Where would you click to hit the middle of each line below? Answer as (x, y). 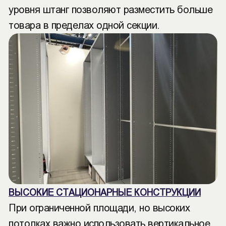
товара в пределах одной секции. (84, 25)
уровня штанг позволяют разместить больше (110, 10)
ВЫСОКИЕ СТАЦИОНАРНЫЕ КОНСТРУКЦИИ (105, 193)
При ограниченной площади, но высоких (99, 208)
